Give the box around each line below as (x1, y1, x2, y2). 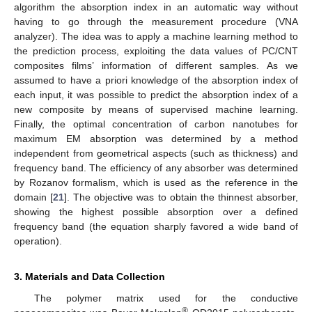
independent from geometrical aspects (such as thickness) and (14, 148, 298, 159)
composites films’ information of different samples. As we (14, 60, 298, 72)
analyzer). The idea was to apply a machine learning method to (14, 31, 298, 42)
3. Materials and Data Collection (14, 271, 165, 283)
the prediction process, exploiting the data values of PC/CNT (14, 45, 298, 57)
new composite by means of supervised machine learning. (14, 104, 298, 116)
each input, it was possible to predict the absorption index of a (14, 89, 298, 101)
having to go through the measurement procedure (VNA (14, 16, 298, 28)
